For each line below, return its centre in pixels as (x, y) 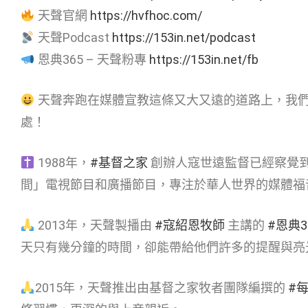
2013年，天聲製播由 (95, 225)
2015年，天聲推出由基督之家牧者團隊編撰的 (161, 287)
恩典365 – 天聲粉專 (92, 59)
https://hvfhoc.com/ (146, 15)
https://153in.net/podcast (184, 37)
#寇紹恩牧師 (189, 225)
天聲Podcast (73, 37)
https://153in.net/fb (203, 59)
